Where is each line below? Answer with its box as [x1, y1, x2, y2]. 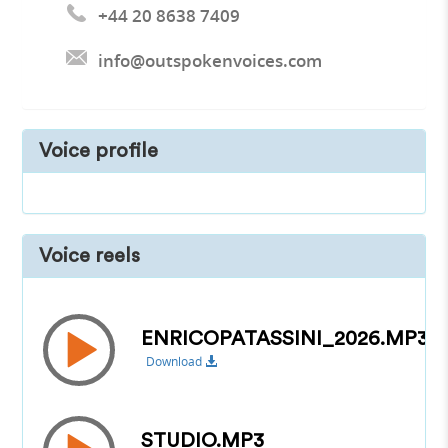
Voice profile [39, 140, 159, 161]
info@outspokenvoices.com [98, 48, 323, 72]
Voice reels [39, 245, 141, 266]
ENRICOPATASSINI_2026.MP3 [141, 329, 429, 350]
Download [146, 354, 206, 370]
